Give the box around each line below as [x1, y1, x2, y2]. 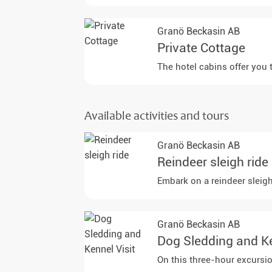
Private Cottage [157, 41, 246, 56]
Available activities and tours [84, 109, 229, 124]
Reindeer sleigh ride [157, 155, 269, 170]
